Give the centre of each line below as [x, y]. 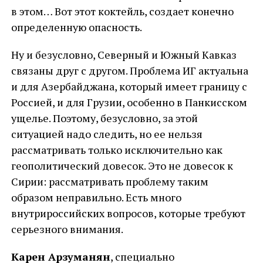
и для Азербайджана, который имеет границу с [129, 86]
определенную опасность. [76, 27]
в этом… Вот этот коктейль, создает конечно [122, 11]
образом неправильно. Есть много [96, 197]
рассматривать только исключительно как [117, 150]
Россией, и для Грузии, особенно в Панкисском [129, 102]
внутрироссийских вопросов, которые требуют [128, 213]
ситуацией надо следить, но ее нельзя [107, 134]
